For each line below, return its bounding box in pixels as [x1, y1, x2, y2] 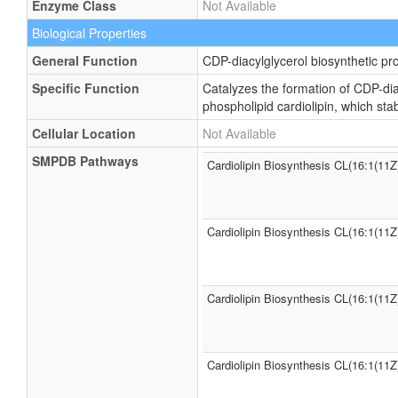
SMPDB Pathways [32, 152, 139, 170]
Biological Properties [32, 24, 147, 42]
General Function [32, 52, 138, 69]
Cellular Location [32, 124, 136, 142]
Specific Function [32, 79, 139, 97]
